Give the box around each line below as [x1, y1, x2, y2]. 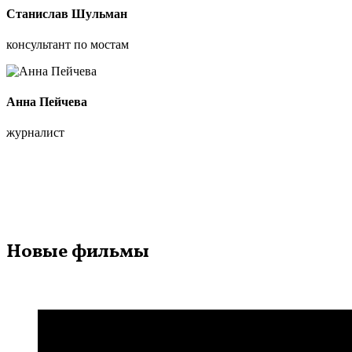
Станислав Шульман [6, 6, 127, 20]
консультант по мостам [6, 37, 129, 51]
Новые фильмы [6, 239, 149, 266]
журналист [6, 126, 64, 140]
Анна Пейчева [6, 95, 87, 109]
